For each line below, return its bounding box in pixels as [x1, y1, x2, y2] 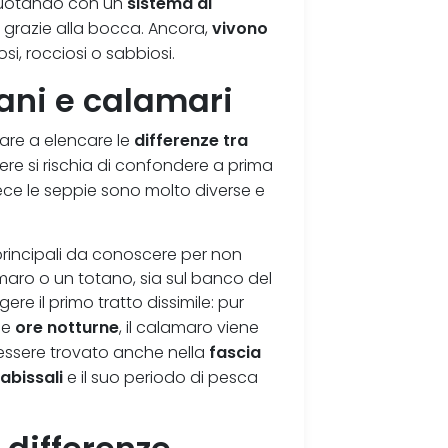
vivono [212, 18, 269, 39]
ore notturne [15, 317, 120, 338]
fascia [209, 342, 262, 363]
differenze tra [134, 130, 249, 151]
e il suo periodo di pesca [63, 368, 259, 388]
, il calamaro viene [119, 318, 260, 338]
